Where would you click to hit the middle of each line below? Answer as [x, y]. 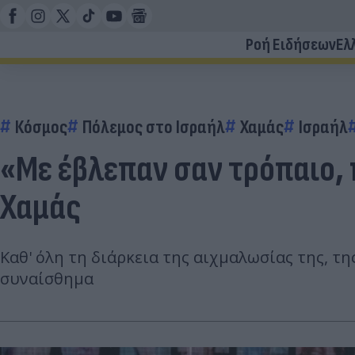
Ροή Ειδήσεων [291, 45]
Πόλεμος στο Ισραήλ [154, 127]
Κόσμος [41, 127]
